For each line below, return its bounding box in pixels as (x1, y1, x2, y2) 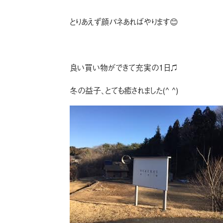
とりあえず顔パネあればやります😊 (70, 15, 178, 28)
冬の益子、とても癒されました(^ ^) (70, 84, 178, 97)
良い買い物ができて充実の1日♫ (70, 61, 178, 74)
